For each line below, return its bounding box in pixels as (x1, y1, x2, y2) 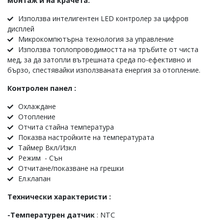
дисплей (7, 24, 36, 33)
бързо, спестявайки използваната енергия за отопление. (7, 65, 200, 75)
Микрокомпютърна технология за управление (18, 34, 174, 44)
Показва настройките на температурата (18, 133, 154, 142)
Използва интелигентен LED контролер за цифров (18, 14, 189, 23)
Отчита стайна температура (18, 122, 114, 132)
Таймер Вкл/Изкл (18, 143, 76, 152)
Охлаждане (18, 102, 56, 111)
